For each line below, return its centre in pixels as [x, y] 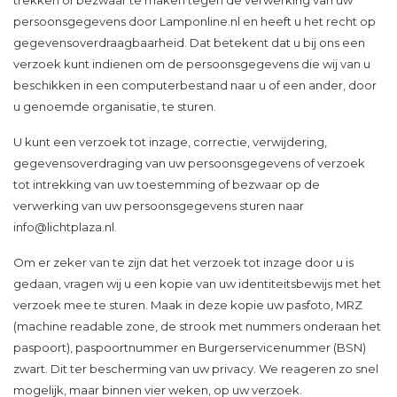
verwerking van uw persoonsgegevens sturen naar [159, 206]
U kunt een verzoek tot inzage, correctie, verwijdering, [170, 142]
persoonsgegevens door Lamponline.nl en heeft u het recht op [195, 21]
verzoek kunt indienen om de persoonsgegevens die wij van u [192, 64]
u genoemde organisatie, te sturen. [116, 106]
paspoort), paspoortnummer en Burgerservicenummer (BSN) [190, 347]
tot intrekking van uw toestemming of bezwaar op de [167, 184]
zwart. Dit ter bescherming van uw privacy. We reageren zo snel [196, 369]
